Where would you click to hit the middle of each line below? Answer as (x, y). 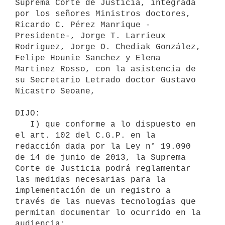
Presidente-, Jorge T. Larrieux (90, 36)
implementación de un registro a (93, 191)
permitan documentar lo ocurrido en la (108, 213)
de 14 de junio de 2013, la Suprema (100, 157)
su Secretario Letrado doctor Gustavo (105, 80)
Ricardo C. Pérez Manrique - (83, 25)
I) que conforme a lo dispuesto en (23, 124)
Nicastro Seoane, (55, 91)
